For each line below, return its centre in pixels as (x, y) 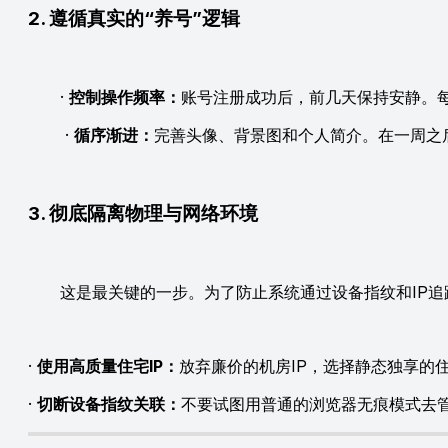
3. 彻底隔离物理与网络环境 (143, 214)
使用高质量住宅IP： (108, 366)
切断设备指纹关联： (109, 404)
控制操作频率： (125, 96)
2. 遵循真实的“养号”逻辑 (134, 18)
